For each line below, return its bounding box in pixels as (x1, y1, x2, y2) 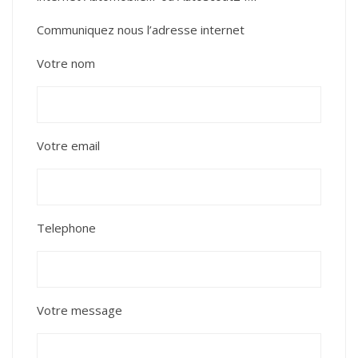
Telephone (37, 220, 96, 236)
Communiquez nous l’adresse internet (37, 22, 245, 38)
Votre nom (37, 55, 95, 71)
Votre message (37, 302, 122, 318)
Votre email (37, 137, 100, 153)
